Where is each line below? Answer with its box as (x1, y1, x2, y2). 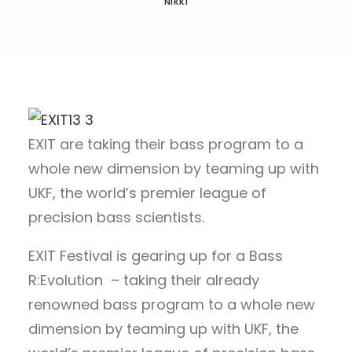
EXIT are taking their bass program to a (28, 134, 303, 154)
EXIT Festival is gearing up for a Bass (28, 246, 283, 266)
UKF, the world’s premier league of (28, 183, 266, 203)
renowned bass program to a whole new (28, 295, 315, 314)
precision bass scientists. (28, 207, 204, 227)
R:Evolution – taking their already (28, 270, 259, 290)
